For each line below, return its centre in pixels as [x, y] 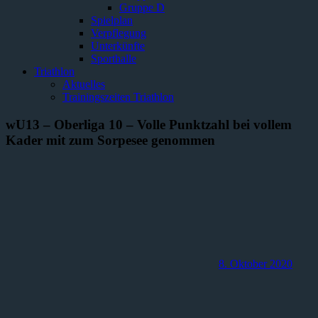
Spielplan [112, 20]
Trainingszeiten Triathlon [118, 97]
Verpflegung [119, 33]
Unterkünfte [118, 46]
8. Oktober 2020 [256, 264]
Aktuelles [84, 84]
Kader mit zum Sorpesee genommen [110, 140]
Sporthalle [114, 59]
